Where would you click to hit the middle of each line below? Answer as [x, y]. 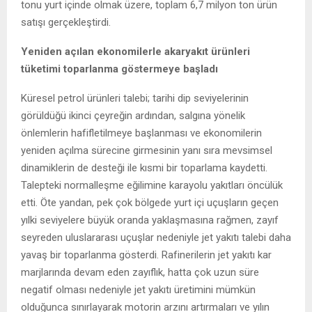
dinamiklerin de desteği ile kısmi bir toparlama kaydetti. [144, 167]
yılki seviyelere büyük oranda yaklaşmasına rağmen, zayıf [150, 220]
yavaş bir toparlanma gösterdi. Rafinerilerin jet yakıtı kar [146, 255]
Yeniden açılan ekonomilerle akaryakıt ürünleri [135, 51]
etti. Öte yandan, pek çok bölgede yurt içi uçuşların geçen [150, 202]
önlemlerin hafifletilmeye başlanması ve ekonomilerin [141, 133]
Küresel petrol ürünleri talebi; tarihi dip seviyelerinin [135, 98]
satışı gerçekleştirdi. [66, 22]
